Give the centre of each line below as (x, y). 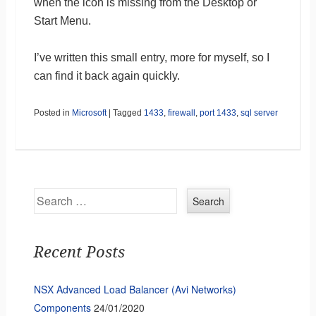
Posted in (53, 113)
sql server (259, 113)
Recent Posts (79, 253)
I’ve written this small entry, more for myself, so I (151, 57)
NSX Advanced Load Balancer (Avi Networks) (135, 290)
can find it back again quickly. (107, 75)
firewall (181, 113)
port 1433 (218, 113)
